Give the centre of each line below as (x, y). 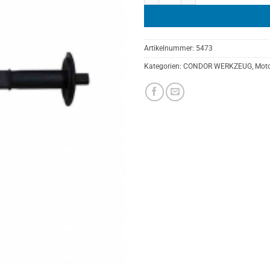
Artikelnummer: (170, 48)
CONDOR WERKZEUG (218, 66)
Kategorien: (164, 66)
